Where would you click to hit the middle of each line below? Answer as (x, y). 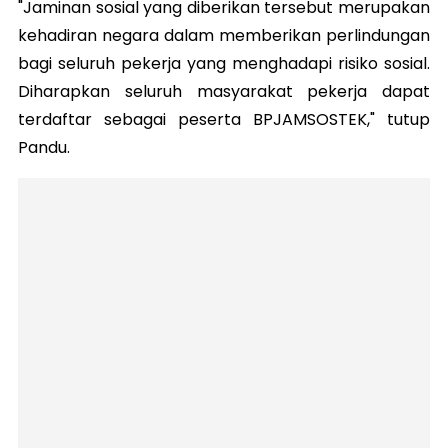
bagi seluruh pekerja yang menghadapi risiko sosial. (224, 63)
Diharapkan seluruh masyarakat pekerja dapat (224, 91)
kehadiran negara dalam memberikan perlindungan (224, 35)
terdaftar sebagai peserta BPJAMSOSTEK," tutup (224, 119)
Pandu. (46, 147)
